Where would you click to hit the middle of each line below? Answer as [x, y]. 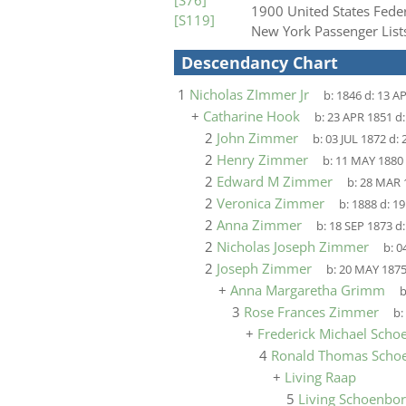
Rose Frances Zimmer [311, 312]
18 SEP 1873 [360, 226]
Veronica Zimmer [271, 203]
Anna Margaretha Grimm [308, 290]
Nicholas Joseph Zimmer [293, 246]
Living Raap [320, 377]
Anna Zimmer [259, 225]
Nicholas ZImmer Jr [249, 94]
